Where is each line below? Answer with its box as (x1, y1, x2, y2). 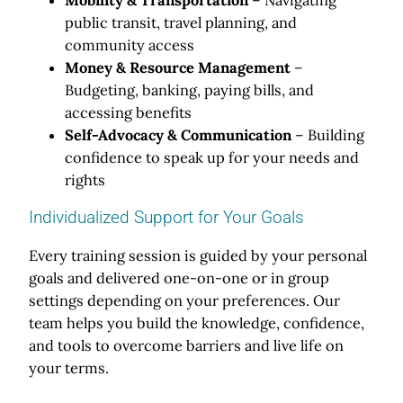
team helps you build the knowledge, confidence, (29, 314, 364, 333)
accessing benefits (65, 103, 192, 121)
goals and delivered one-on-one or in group (29, 269, 329, 288)
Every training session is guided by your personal (29, 246, 367, 265)
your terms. (29, 359, 109, 378)
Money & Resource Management (65, 58, 291, 76)
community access (65, 35, 194, 54)
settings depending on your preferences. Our (29, 291, 340, 310)
